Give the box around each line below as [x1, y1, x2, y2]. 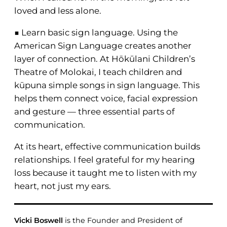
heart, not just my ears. [14, 180, 111, 191]
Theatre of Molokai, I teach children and [14, 66, 182, 77]
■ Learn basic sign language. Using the [14, 27, 178, 37]
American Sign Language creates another [14, 40, 192, 51]
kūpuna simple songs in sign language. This [14, 80, 200, 90]
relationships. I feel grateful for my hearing [14, 154, 195, 165]
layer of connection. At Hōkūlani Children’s [14, 53, 195, 64]
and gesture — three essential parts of [14, 106, 175, 117]
